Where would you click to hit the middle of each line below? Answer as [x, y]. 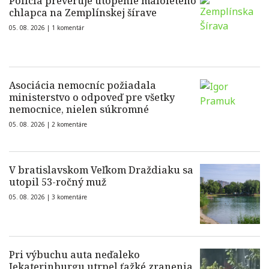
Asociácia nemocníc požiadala [83, 85]
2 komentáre [69, 124]
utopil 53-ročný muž [58, 182]
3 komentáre [69, 197]
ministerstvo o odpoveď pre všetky [92, 97]
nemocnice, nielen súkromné [79, 109]
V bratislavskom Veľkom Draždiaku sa [101, 170]
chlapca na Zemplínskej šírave [83, 13]
